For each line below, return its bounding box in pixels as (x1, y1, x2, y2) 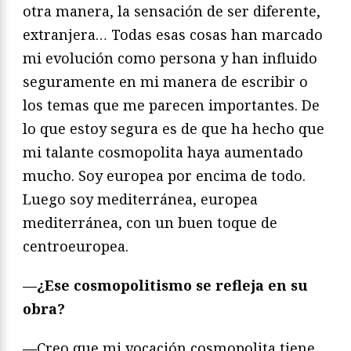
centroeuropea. (23, 236, 128, 255)
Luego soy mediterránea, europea (23, 189, 258, 208)
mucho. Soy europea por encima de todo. (23, 165, 306, 185)
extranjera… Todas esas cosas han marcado (23, 24, 323, 44)
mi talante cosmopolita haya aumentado (23, 142, 303, 161)
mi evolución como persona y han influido (23, 48, 317, 67)
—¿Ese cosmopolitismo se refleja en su (23, 275, 308, 295)
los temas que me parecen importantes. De (23, 95, 320, 114)
